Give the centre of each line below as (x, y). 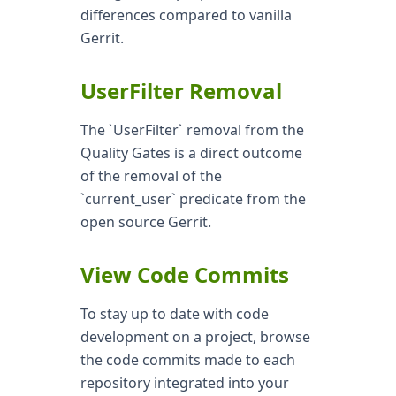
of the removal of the (151, 176)
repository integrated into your (184, 383)
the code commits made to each (187, 360)
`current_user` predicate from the (193, 199)
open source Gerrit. (145, 222)
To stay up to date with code (174, 314)
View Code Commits (184, 274)
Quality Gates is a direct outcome (191, 153)
